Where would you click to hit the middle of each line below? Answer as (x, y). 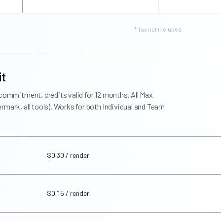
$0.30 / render (68, 155)
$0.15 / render (68, 193)
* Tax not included (158, 29)
